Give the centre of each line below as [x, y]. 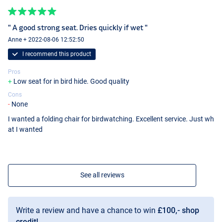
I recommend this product [56, 54]
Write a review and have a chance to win [87, 210]
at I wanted [25, 129]
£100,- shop [178, 210]
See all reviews [102, 175]
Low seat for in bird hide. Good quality [71, 82]
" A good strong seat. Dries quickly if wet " [78, 28]
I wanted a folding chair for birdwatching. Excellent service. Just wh [111, 119]
